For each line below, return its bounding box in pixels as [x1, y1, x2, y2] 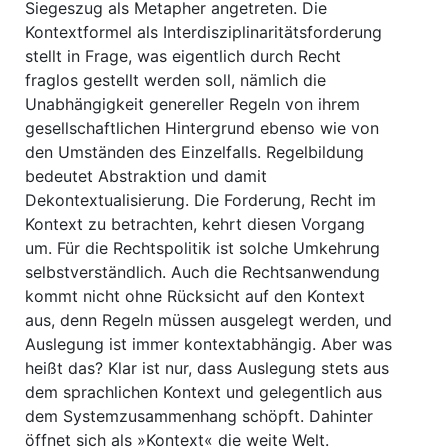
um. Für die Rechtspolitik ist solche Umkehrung [25, 238, 380, 258]
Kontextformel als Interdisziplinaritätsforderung [25, 22, 382, 42]
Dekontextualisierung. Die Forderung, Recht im [25, 190, 376, 210]
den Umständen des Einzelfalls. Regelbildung [25, 142, 364, 162]
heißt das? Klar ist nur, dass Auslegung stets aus [25, 358, 389, 378]
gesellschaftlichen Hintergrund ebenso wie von [25, 118, 379, 138]
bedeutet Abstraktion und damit [25, 166, 267, 186]
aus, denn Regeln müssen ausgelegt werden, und [25, 310, 392, 330]
